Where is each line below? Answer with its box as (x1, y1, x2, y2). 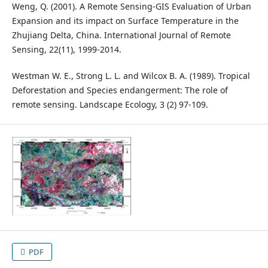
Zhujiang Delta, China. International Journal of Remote (11, 29, 231, 41)
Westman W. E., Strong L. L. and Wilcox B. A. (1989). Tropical (11, 70, 250, 82)
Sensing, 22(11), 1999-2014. (11, 44, 121, 56)
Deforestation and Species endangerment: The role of (11, 84, 228, 96)
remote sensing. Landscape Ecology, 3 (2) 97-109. (11, 99, 208, 111)
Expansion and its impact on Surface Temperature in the (11, 15, 239, 27)
